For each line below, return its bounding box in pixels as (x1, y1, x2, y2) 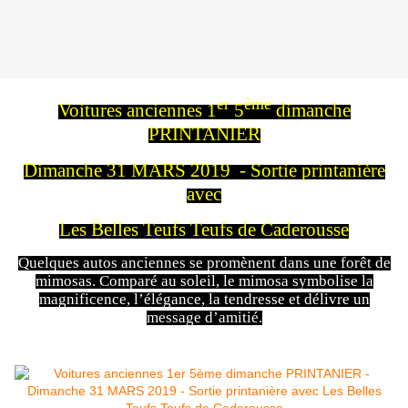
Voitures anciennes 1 (57, 99, 217, 122)
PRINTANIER (148, 123, 260, 146)
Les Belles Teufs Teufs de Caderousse (59, 218, 349, 240)
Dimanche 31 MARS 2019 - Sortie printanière (23, 158, 385, 181)
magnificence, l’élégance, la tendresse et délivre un (38, 291, 370, 309)
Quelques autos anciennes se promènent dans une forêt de (17, 254, 391, 272)
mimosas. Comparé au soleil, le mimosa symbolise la (35, 272, 373, 291)
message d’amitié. (146, 309, 262, 327)
